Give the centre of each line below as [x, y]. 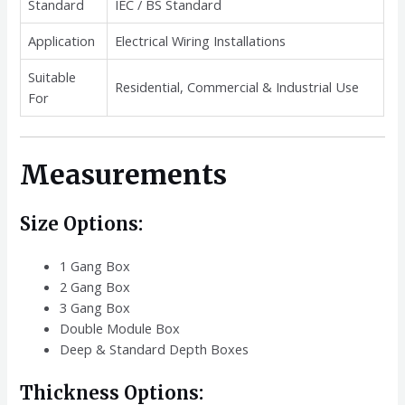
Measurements [124, 174]
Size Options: [82, 224]
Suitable [52, 77]
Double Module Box [120, 328]
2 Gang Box [95, 287]
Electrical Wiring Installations [201, 41]
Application [62, 41]
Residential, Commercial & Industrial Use [237, 87]
